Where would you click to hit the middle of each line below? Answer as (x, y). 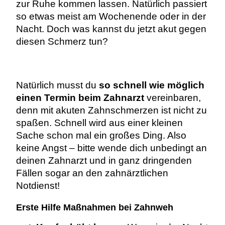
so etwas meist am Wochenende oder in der (111, 17)
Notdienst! (38, 185)
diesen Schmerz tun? (63, 42)
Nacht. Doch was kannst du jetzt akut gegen (111, 29)
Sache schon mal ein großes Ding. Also (101, 135)
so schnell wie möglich (151, 85)
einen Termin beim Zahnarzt (80, 97)
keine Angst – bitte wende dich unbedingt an (111, 148)
